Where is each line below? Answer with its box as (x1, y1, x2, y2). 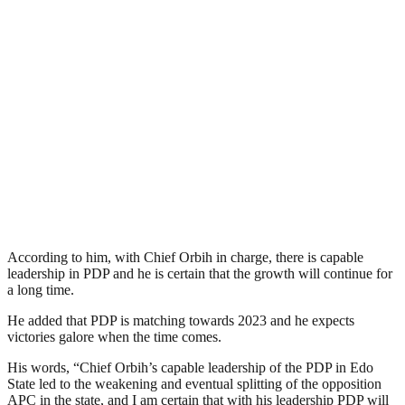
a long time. (7, 281, 74, 297)
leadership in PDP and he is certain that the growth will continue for (7, 265, 392, 281)
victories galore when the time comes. (7, 328, 221, 344)
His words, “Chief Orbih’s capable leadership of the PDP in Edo (7, 359, 373, 375)
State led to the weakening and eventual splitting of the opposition (7, 375, 381, 391)
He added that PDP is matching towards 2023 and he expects (7, 312, 354, 328)
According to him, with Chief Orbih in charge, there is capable (7, 249, 363, 265)
